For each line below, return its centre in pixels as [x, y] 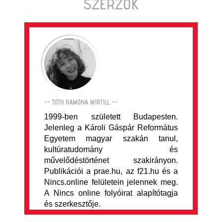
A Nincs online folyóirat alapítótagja [111, 193]
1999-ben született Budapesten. [111, 117]
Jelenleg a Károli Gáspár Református [111, 128]
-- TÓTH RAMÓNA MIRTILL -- [81, 102]
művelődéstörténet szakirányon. [111, 160]
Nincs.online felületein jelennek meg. [111, 182]
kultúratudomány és [111, 149]
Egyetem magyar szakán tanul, [111, 139]
